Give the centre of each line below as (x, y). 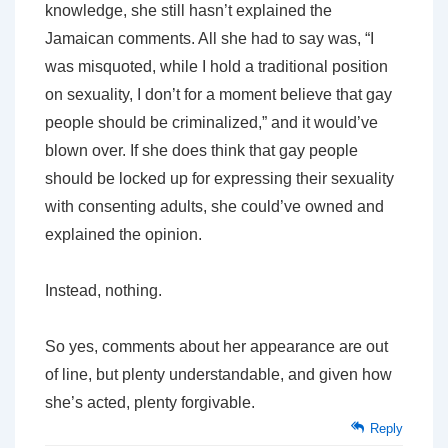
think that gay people (282, 150)
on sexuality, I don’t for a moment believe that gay (218, 94)
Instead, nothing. (103, 290)
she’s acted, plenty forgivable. (150, 402)
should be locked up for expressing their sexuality (219, 178)
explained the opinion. (123, 234)
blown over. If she (108, 150)
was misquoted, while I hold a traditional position (216, 66)
